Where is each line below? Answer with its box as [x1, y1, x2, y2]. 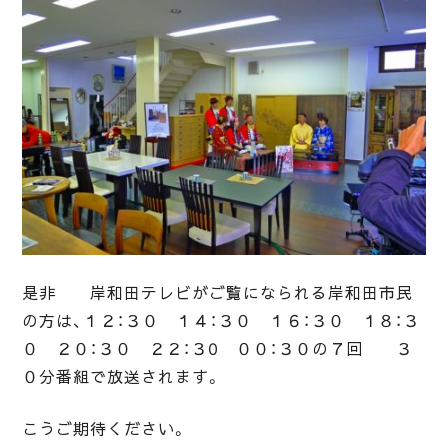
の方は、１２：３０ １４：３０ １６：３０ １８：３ [22, 310, 421, 331]
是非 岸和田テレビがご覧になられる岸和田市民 [22, 282, 413, 303]
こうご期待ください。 [22, 418, 189, 439]
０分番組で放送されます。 [22, 366, 222, 387]
